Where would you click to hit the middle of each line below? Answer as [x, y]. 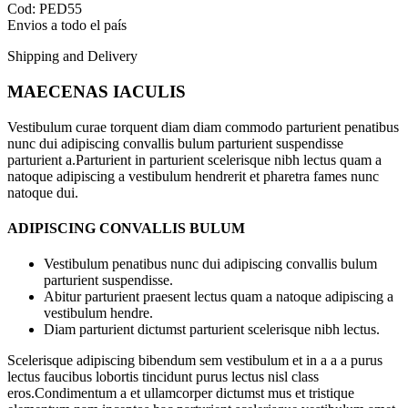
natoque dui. [43, 192]
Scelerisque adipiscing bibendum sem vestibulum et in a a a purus [195, 361]
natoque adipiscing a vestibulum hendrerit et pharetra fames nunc [193, 176]
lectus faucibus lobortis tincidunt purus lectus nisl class [163, 377]
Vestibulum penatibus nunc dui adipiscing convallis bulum [210, 264]
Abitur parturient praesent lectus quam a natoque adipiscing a [219, 297]
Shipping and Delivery [72, 56]
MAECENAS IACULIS [97, 92]
